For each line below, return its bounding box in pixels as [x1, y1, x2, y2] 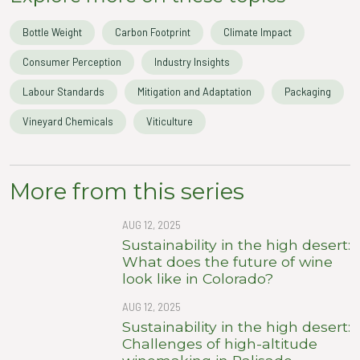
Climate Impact [223, 25, 292, 39]
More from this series [10, 177, 244, 205]
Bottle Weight [22, 25, 82, 39]
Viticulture [146, 114, 193, 128]
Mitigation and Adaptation [137, 84, 252, 98]
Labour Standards [22, 84, 104, 98]
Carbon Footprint [115, 25, 190, 39]
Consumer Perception [22, 55, 121, 68]
